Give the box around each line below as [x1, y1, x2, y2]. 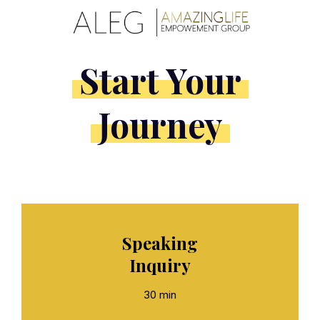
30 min [144, 288, 176, 302]
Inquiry [129, 254, 191, 277]
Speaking [122, 231, 198, 255]
